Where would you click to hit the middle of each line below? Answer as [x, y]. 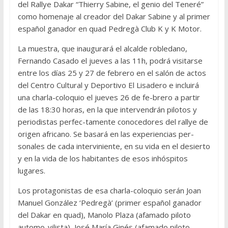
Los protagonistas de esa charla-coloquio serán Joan [109, 191]
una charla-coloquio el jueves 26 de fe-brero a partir [109, 97]
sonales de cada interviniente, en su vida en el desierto [114, 146]
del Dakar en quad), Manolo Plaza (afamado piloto [104, 215]
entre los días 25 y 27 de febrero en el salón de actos [112, 73]
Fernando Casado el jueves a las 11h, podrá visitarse [110, 61]
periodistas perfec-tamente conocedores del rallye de [113, 122]
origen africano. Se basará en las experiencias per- [106, 134]
